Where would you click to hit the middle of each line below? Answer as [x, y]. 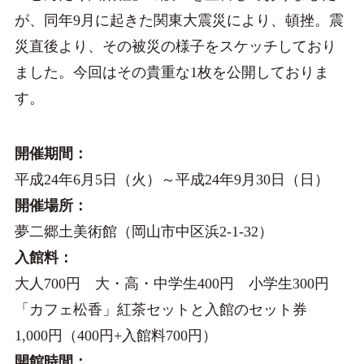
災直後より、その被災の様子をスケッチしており [175, 47]
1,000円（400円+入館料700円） [115, 336]
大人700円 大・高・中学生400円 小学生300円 [171, 284]
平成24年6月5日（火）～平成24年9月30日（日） [171, 180]
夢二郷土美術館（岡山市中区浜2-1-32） [143, 232]
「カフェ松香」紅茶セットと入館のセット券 [168, 310]
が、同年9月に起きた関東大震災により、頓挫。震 [179, 21]
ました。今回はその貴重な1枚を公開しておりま [171, 73]
